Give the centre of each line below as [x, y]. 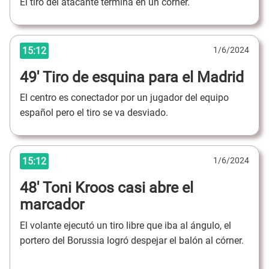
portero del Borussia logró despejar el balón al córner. [133, 240]
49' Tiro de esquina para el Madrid [132, 77]
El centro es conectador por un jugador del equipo [124, 98]
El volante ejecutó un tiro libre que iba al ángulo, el [125, 225]
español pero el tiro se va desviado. [95, 113]
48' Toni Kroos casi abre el [107, 188]
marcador [52, 205]
